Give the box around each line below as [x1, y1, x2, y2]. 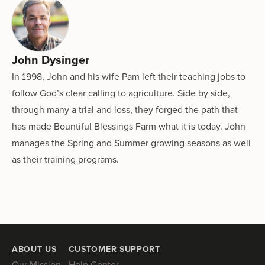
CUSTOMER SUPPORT [68, 243, 160, 255]
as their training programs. [12, 152, 119, 166]
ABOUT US [12, 243, 57, 255]
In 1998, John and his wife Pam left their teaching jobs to [12, 69, 245, 83]
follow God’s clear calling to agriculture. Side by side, [12, 86, 230, 99]
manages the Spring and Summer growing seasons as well [12, 135, 251, 149]
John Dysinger [12, 50, 89, 68]
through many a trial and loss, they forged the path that [12, 102, 238, 116]
